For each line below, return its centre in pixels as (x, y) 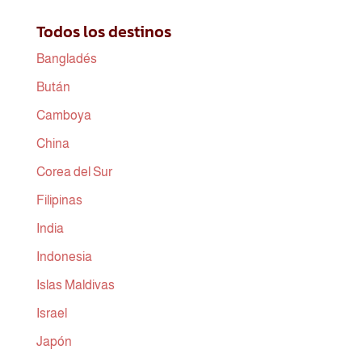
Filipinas (59, 200)
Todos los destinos (103, 31)
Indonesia (64, 256)
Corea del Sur (74, 171)
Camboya (63, 115)
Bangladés (66, 58)
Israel (51, 313)
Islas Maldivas (75, 284)
